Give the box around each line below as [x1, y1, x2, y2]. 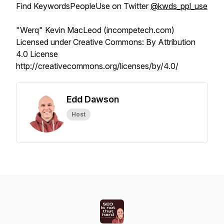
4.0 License [16, 49, 58, 59]
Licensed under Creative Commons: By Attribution [16, 37, 195, 47]
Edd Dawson [66, 94, 119, 104]
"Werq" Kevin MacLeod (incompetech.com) [16, 25, 174, 35]
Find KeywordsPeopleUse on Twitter [16, 1, 150, 11]
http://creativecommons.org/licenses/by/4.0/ [16, 61, 178, 71]
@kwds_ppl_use [150, 1, 207, 11]
